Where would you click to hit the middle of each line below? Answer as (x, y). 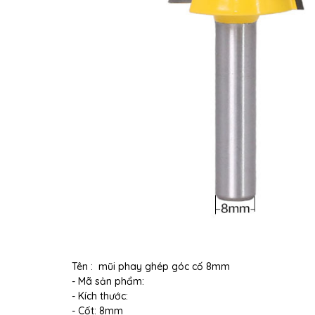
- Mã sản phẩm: (109, 281)
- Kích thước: (101, 296)
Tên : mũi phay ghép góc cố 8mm (151, 266)
